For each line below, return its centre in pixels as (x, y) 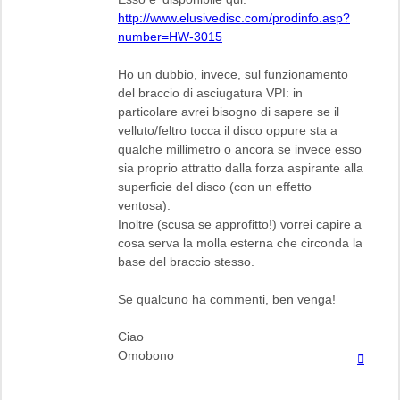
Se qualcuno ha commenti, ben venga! (227, 299)
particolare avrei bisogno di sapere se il (229, 111)
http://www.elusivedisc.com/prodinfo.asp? (234, 17)
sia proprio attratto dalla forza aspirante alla (241, 167)
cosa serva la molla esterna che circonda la (240, 242)
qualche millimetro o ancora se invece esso (240, 149)
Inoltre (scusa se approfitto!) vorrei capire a (240, 224)
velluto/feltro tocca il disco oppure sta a (228, 130)
